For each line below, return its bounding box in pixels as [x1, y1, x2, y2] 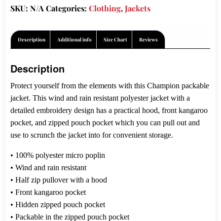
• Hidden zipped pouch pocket [10, 200, 106, 209]
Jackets [125, 3, 151, 14]
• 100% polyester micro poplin [10, 151, 106, 160]
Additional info [57, 36, 92, 43]
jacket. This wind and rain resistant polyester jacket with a [10, 94, 190, 103]
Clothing [89, 3, 121, 14]
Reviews [139, 36, 158, 43]
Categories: [46, 3, 89, 14]
